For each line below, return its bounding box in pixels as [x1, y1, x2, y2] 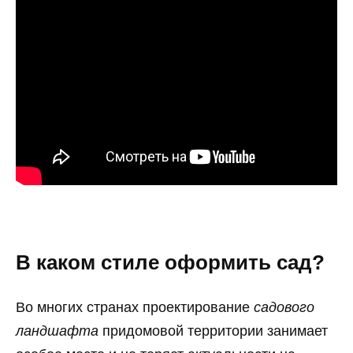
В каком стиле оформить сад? [16, 251, 325, 273]
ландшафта [16, 322, 98, 339]
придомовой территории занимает [98, 322, 328, 339]
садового [254, 299, 314, 315]
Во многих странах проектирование [16, 299, 254, 315]
